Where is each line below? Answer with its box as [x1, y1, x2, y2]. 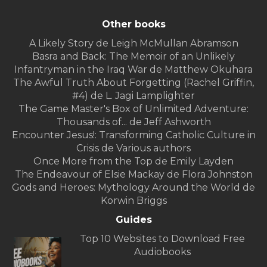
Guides [115, 214, 152, 226]
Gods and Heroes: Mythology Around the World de [12, 182, 255, 194]
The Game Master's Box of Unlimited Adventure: [18, 103, 249, 115]
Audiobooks [133, 246, 191, 258]
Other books [101, 18, 166, 30]
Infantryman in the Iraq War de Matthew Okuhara [14, 64, 253, 76]
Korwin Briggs [100, 195, 167, 207]
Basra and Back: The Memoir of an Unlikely [32, 51, 235, 63]
